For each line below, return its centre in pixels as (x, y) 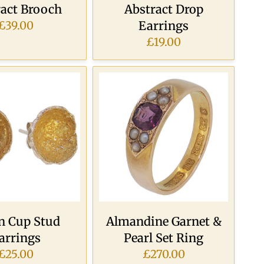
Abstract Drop (164, 9)
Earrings (164, 25)
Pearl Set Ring (164, 237)
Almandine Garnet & (164, 221)
